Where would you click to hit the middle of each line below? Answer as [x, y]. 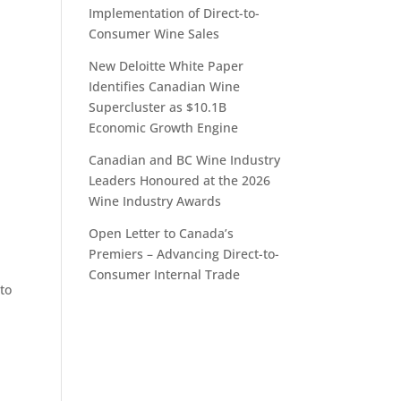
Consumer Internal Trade [164, 274]
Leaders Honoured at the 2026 [179, 180]
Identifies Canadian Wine [164, 86]
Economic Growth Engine [163, 128]
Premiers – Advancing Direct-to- [183, 254]
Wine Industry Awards [154, 201]
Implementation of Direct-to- [174, 13]
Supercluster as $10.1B [157, 107]
